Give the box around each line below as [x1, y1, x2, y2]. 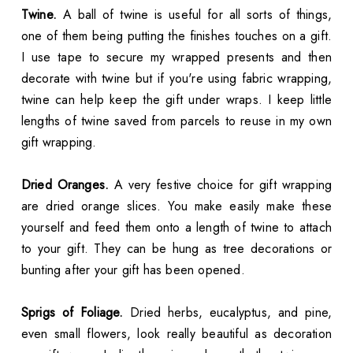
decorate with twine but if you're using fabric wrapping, [20, 69, 333, 87]
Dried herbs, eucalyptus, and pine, [123, 303, 333, 321]
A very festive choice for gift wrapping [109, 175, 333, 194]
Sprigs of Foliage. [20, 303, 124, 321]
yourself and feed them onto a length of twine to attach [20, 217, 333, 236]
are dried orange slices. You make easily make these [20, 196, 333, 215]
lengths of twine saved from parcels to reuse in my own [20, 111, 333, 130]
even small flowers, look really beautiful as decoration [20, 324, 333, 343]
